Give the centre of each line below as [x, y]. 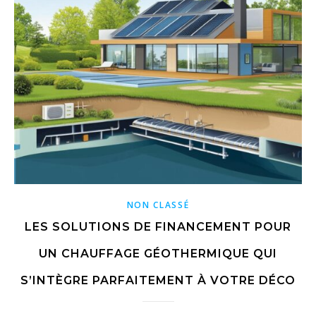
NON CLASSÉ [158, 205]
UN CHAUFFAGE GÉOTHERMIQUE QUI [158, 254]
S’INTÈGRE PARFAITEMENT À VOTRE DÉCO [158, 281]
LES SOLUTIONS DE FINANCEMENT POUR [158, 227]
